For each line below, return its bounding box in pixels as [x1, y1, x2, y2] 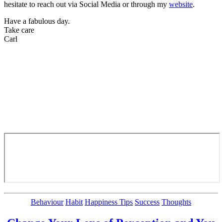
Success [135, 197, 160, 206]
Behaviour [31, 197, 63, 206]
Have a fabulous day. [4, 16, 70, 25]
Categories [111, 197, 144, 206]
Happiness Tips [85, 197, 133, 206]
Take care [4, 25, 34, 34]
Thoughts [162, 197, 191, 206]
